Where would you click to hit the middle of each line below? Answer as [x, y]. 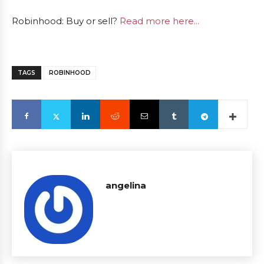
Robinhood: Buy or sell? [66, 21]
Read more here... [159, 21]
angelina [126, 185]
